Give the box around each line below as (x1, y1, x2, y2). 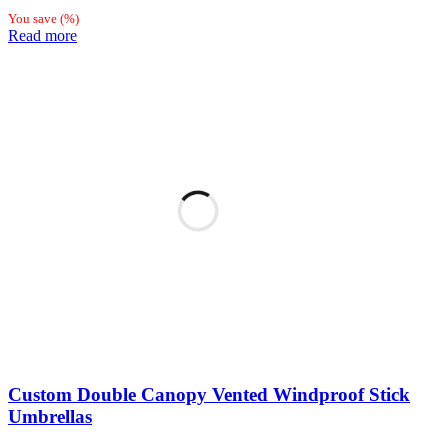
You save (8, 10, 60, 26)
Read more (8, 26, 77, 44)
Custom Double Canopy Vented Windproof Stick (8, 383, 410, 405)
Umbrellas (8, 405, 92, 427)
